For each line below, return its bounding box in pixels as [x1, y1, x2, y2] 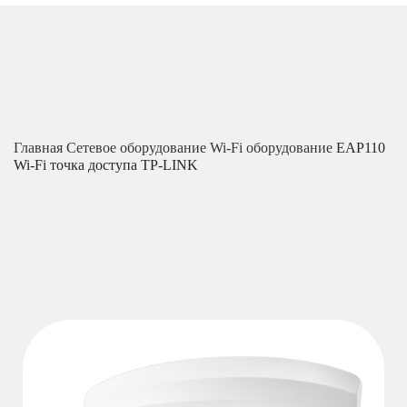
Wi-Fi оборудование [210, 140, 336, 156]
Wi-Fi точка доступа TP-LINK [14, 157, 198, 174]
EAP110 [336, 140, 385, 156]
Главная [14, 140, 66, 156]
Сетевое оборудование [66, 140, 210, 156]
